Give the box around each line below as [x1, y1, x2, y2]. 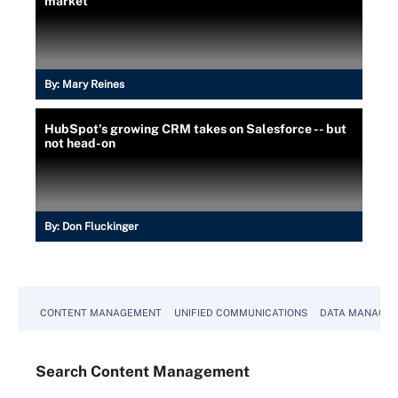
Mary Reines [62, 78, 124, 91]
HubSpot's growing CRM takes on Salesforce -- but [44, 122, 346, 136]
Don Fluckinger [62, 220, 139, 233]
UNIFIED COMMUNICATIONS [174, 307, 307, 318]
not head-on [44, 136, 115, 150]
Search [36, 362, 91, 380]
